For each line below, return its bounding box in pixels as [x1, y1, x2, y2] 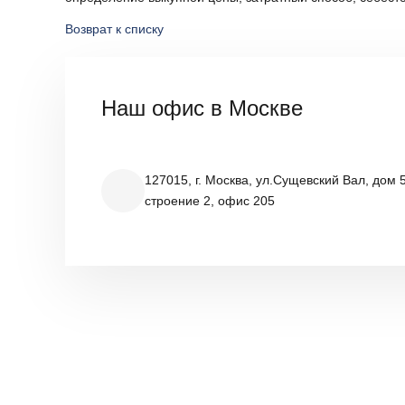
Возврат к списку [65, 22, 164, 36]
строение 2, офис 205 [145, 193, 275, 208]
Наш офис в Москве [101, 96, 303, 120]
